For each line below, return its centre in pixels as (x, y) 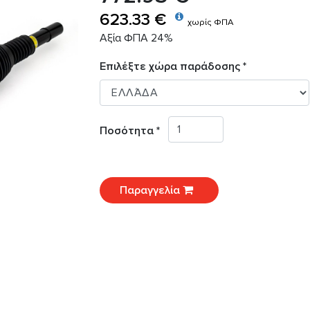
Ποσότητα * (134, 131)
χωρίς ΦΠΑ (210, 22)
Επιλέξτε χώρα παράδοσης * (173, 67)
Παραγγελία (151, 191)
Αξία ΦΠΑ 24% (136, 38)
